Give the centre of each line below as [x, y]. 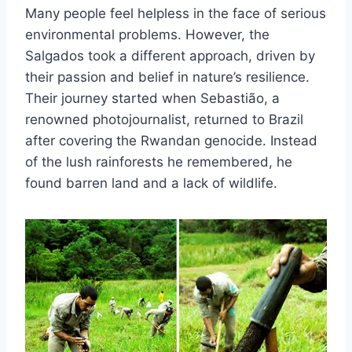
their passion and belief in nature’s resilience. [167, 77]
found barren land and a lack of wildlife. [151, 183]
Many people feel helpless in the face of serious [176, 14]
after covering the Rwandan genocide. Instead [171, 141]
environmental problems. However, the [147, 35]
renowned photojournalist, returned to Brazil [164, 120]
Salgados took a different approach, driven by [170, 56]
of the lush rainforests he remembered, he [159, 162]
